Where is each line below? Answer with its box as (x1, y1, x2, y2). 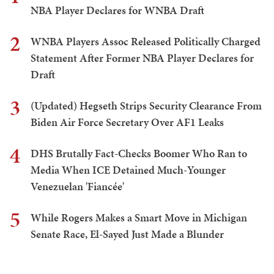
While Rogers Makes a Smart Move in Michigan (31, 210, 247, 226)
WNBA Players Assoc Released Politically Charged (31, 34, 261, 50)
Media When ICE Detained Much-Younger (31, 162, 226, 178)
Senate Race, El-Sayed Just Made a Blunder (31, 226, 224, 242)
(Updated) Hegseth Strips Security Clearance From (31, 98, 262, 114)
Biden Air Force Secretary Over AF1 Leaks (31, 114, 224, 130)
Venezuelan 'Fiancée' (31, 179, 124, 194)
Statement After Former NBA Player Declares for (31, 50, 254, 66)
